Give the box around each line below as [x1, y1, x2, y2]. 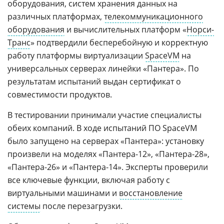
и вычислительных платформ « [64, 24, 186, 35]
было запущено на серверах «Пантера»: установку [7, 135, 204, 146]
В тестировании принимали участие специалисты [7, 109, 201, 120]
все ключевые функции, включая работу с [7, 174, 170, 185]
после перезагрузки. [40, 200, 122, 211]
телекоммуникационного [104, 11, 203, 22]
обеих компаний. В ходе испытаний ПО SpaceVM [7, 122, 197, 133]
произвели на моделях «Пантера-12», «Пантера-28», [7, 148, 209, 159]
